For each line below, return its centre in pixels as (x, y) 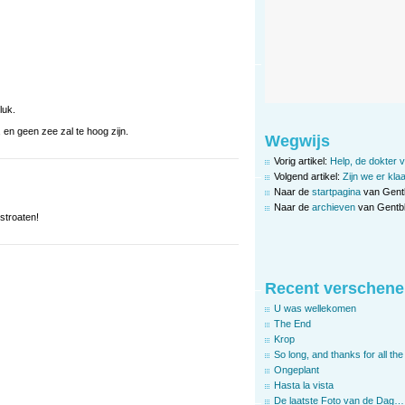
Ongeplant (297, 369)
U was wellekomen (315, 308)
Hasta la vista (304, 385)
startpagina (336, 191)
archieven (334, 207)
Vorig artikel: (302, 160)
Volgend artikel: (308, 176)
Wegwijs (297, 141)
